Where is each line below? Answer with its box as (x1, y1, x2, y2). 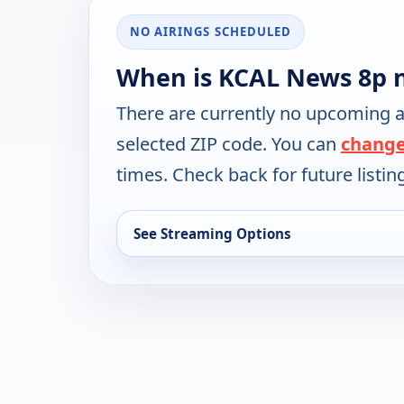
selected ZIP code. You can (116, 132, 341, 157)
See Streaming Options (133, 225, 291, 243)
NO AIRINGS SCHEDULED (130, 23, 291, 41)
